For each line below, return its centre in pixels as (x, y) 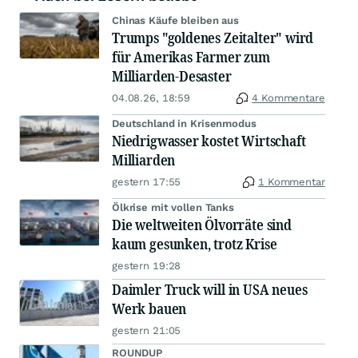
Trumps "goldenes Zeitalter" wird (213, 38)
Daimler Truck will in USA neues (210, 289)
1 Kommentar (292, 182)
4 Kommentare (288, 98)
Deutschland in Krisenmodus (184, 123)
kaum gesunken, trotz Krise (195, 244)
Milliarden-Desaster (172, 76)
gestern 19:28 (147, 266)
